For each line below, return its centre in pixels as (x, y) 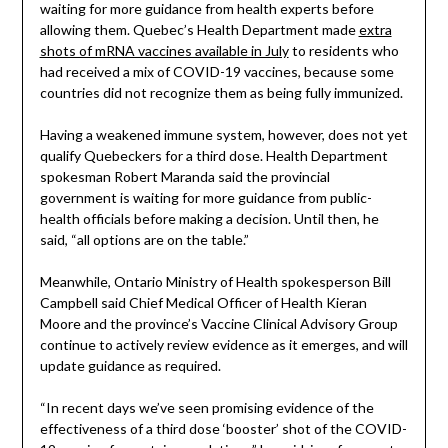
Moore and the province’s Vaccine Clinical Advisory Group (218, 324)
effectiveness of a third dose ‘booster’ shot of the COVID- (223, 429)
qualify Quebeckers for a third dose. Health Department (213, 156)
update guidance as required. (130, 366)
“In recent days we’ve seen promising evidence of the (206, 408)
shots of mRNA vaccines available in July (164, 51)
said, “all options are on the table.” (144, 240)
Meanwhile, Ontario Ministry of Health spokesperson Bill (215, 282)
